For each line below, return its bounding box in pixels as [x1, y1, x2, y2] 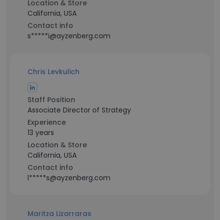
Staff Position [27, 95, 75, 105]
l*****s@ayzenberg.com [27, 173, 110, 183]
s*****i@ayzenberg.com [27, 31, 110, 41]
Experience [27, 117, 66, 127]
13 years [27, 128, 54, 137]
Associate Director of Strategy [27, 105, 131, 115]
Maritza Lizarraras [27, 209, 91, 219]
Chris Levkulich [27, 67, 80, 77]
